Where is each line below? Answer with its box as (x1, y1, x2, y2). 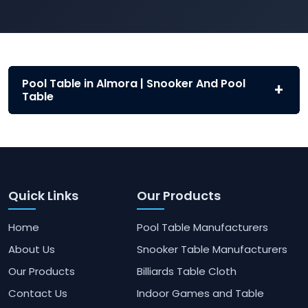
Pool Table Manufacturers (136, 220, 268, 235)
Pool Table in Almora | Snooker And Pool (22, 76, 245, 92)
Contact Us (8, 286, 67, 301)
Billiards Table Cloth (136, 264, 236, 279)
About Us (8, 242, 55, 257)
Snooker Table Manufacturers (136, 242, 287, 257)
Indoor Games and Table (136, 286, 264, 301)
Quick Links (8, 187, 78, 205)
